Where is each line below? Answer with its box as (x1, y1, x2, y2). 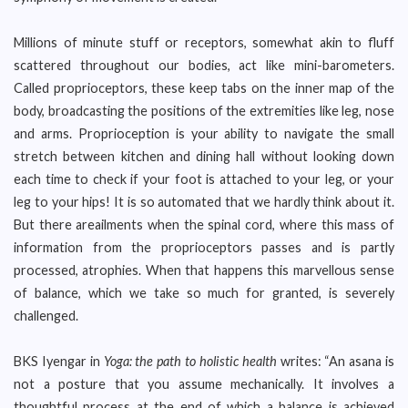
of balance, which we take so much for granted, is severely (14, 285, 394, 301)
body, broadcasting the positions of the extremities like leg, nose (14, 103, 394, 118)
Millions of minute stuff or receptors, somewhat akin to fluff (14, 35, 394, 50)
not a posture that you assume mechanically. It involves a (14, 376, 394, 392)
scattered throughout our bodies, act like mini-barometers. (14, 57, 394, 73)
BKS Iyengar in (14, 353, 104, 369)
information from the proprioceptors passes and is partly (14, 240, 394, 255)
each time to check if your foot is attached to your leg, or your (14, 171, 394, 187)
